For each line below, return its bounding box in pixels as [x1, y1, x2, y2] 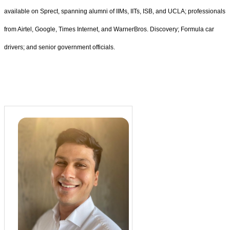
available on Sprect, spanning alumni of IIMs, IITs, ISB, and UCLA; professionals [4, 7, 225, 15]
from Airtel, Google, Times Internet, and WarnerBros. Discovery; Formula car [4, 25, 214, 33]
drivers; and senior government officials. [4, 43, 115, 51]
